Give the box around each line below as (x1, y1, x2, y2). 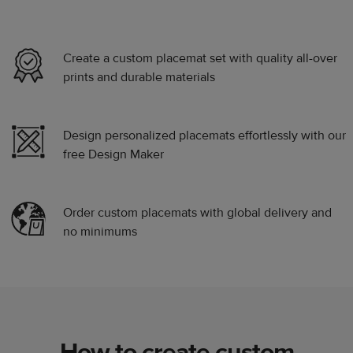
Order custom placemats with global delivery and (63, 204, 332, 221)
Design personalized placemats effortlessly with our (63, 127, 346, 143)
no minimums (63, 223, 137, 240)
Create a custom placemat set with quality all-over (63, 50, 337, 66)
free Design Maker (63, 146, 164, 162)
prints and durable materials (63, 69, 215, 85)
